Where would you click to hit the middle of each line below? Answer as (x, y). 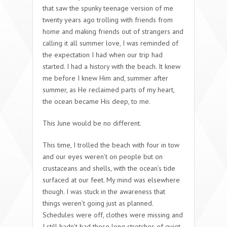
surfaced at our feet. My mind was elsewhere (111, 180)
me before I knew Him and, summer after (105, 78)
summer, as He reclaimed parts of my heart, (108, 89)
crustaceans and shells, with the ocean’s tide (109, 168)
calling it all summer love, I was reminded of (110, 43)
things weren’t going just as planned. (98, 203)
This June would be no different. (92, 123)
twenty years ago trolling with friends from (108, 20)
